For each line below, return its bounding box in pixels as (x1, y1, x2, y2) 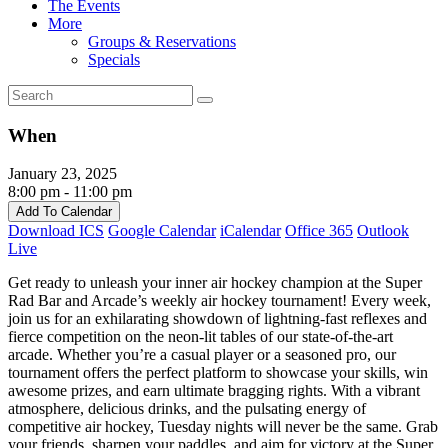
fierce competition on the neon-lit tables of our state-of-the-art (8, 328, 393, 346)
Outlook (357, 222, 409, 240)
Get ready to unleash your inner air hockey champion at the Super (8, 274, 422, 292)
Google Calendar (108, 222, 216, 240)
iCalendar (220, 222, 281, 240)
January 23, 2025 (8, 165, 133, 183)
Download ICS (8, 222, 104, 240)
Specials (88, 51, 140, 68)
